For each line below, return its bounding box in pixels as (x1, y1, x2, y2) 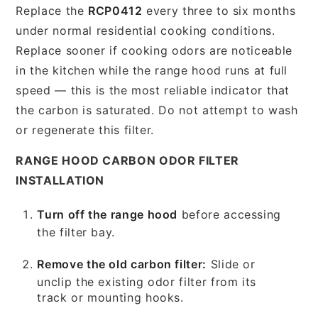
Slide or (206, 256, 256, 271)
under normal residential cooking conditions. (16, 23, 275, 38)
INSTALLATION (16, 172, 105, 187)
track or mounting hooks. (37, 290, 184, 305)
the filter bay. (37, 224, 115, 239)
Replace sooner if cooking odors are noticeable (16, 43, 292, 57)
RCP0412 (88, 3, 143, 18)
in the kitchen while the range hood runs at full (16, 62, 288, 77)
